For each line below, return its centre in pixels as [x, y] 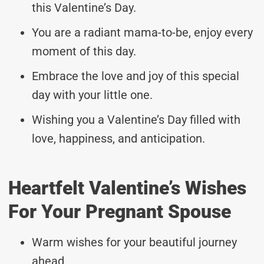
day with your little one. [92, 95]
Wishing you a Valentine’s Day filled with [136, 119]
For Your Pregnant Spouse [120, 211]
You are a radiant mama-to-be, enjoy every [142, 32]
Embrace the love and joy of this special [136, 76]
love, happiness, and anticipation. [118, 138]
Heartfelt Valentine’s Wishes [127, 188]
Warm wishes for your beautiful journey [134, 242]
